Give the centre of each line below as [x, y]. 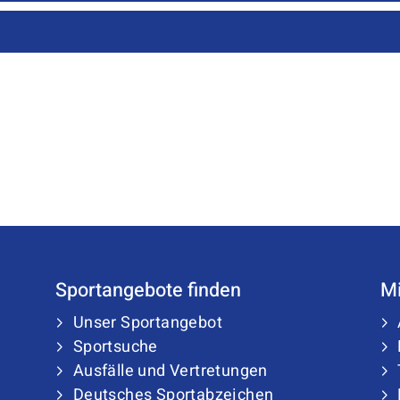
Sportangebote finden [149, 290]
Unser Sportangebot [147, 323]
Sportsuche [115, 347]
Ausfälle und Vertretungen [170, 371]
